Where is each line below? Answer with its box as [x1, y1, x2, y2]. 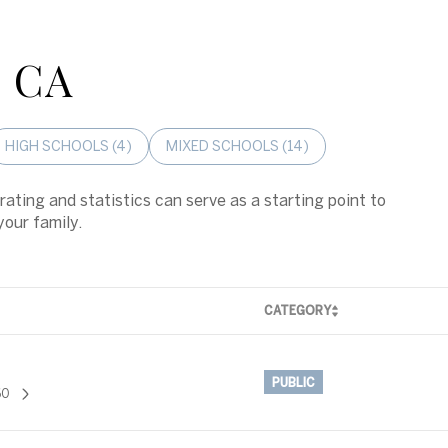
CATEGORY [264, 302, 331, 317]
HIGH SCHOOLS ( [5, 137, 116, 154]
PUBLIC [272, 375, 315, 390]
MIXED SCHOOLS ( [166, 137, 287, 154]
